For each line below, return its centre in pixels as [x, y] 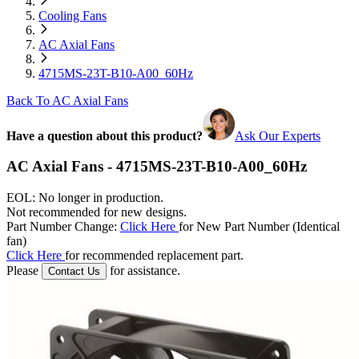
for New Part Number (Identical [259, 226]
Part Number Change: [63, 226]
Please [24, 270]
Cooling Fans [73, 15]
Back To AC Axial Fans [67, 100]
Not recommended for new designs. [97, 212]
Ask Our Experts [278, 135]
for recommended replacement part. [154, 255]
